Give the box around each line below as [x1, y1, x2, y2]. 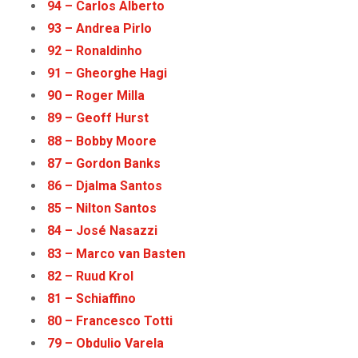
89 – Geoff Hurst [47, 110, 149, 126]
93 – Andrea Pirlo [47, 20, 153, 36]
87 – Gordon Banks [47, 155, 161, 171]
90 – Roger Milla [47, 88, 145, 104]
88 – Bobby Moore [47, 133, 157, 149]
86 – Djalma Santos [47, 178, 163, 193]
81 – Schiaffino [47, 290, 137, 306]
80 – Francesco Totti [47, 313, 173, 329]
